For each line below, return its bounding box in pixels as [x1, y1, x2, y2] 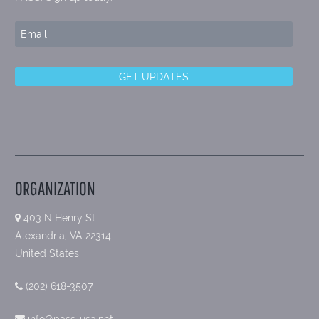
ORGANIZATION [15, 177, 95, 199]
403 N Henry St [21, 212, 95, 224]
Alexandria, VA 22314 [15, 230, 111, 242]
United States [15, 248, 79, 260]
